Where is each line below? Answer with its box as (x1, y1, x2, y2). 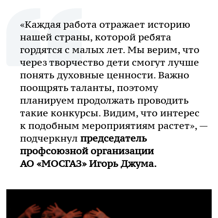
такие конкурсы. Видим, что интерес (20, 107, 200, 119)
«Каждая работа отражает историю (20, 18, 190, 30)
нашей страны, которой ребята (20, 31, 171, 43)
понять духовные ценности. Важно (20, 69, 189, 81)
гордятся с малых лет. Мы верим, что (20, 43, 200, 55)
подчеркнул (20, 132, 80, 144)
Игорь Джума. (87, 157, 157, 169)
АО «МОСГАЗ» (20, 157, 87, 169)
